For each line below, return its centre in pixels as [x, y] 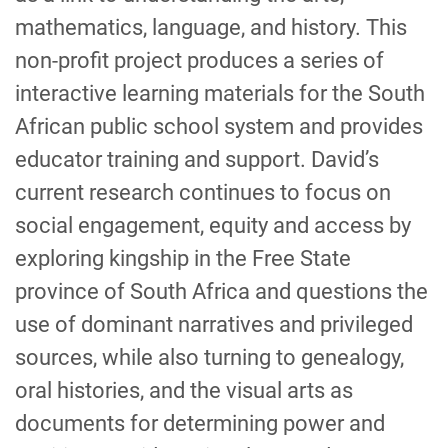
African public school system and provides [219, 126]
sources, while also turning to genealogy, [209, 357]
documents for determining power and [200, 423]
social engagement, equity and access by [213, 225]
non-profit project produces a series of [199, 60]
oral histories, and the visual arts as [184, 390]
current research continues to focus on [203, 192]
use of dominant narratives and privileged [214, 324]
